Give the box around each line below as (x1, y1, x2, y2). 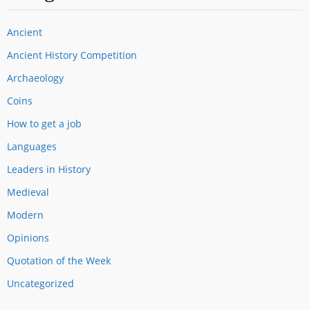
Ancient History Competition (7, 48, 137, 62)
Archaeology (7, 71, 64, 84)
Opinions (7, 230, 49, 244)
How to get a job (7, 116, 82, 130)
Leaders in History (7, 162, 91, 176)
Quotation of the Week (7, 253, 111, 267)
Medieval (7, 185, 49, 199)
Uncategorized (7, 276, 74, 290)
